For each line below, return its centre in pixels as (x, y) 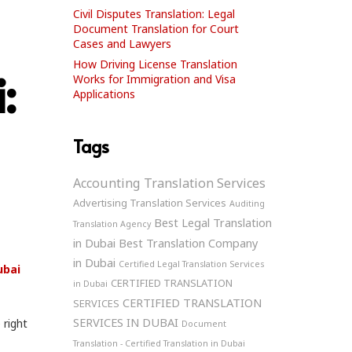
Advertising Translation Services (149, 203)
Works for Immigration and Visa (154, 79)
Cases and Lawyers (122, 44)
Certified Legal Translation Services (191, 264)
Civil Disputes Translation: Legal (154, 14)
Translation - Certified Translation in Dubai (159, 343)
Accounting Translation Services (169, 183)
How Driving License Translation (155, 64)
